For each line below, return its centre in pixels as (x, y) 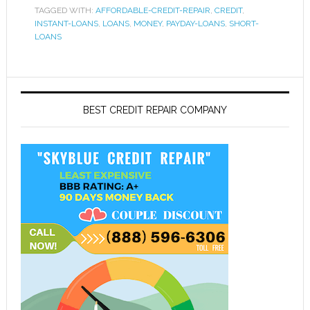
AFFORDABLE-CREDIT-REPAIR (153, 10)
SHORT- (244, 24)
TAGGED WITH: (65, 10)
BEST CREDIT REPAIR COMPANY (155, 110)
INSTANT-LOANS (66, 24)
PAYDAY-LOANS (195, 24)
